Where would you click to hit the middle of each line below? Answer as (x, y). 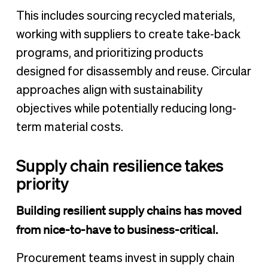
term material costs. (69, 128)
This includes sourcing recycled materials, (125, 16)
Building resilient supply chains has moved (129, 210)
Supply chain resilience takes (120, 165)
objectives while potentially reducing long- (126, 109)
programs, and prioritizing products (109, 54)
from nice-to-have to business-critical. (118, 229)
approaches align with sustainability (109, 91)
